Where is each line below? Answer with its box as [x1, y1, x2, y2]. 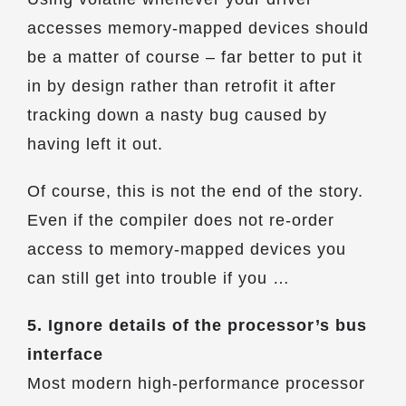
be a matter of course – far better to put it [27, 48, 362, 66]
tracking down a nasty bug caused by [27, 106, 327, 124]
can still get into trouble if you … [27, 269, 290, 287]
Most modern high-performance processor [27, 374, 365, 392]
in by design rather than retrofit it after [27, 77, 336, 95]
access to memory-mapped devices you [27, 240, 346, 258]
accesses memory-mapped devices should [27, 19, 369, 37]
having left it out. [27, 135, 163, 153]
